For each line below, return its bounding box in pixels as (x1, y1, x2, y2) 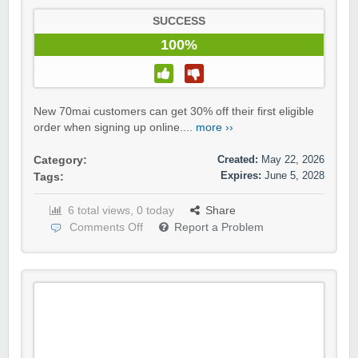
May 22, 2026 (261, 153, 324, 166)
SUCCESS (153, 15, 205, 28)
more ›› (196, 121, 233, 134)
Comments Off (70, 221, 143, 234)
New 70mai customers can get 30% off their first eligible (34, 105, 314, 118)
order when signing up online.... (34, 121, 196, 134)
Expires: (221, 169, 261, 182)
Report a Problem (174, 221, 264, 234)
